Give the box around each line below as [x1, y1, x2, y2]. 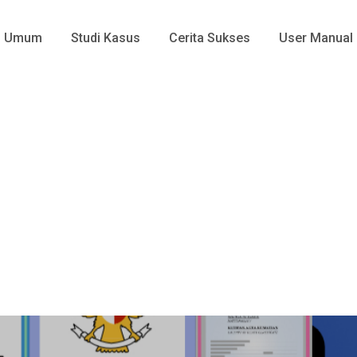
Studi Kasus [71, 30, 140, 45]
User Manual [279, 30, 353, 45]
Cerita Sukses [169, 30, 250, 45]
